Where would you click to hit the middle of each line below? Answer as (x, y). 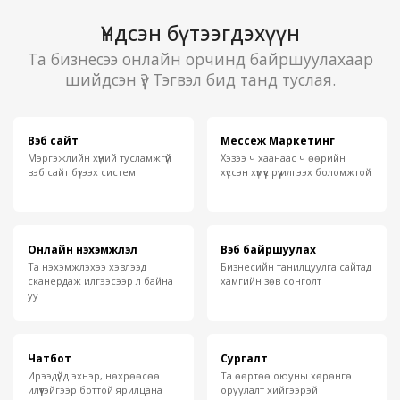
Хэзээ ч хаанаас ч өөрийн (283, 158)
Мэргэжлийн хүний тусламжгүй (99, 158)
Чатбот (49, 358)
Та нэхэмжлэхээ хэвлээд (87, 267)
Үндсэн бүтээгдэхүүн (200, 33)
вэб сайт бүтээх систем (81, 172)
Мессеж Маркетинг (278, 141)
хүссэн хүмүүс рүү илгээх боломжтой (296, 172)
